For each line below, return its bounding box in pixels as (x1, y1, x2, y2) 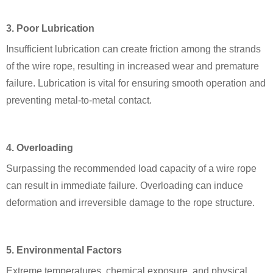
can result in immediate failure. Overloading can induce (6, 180, 243, 191)
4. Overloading (6, 142, 73, 153)
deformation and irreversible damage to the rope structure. (6, 197, 255, 208)
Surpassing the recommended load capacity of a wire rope (6, 163, 257, 174)
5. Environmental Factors (6, 244, 122, 255)
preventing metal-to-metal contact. (6, 94, 152, 105)
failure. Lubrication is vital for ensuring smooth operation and (6, 77, 266, 88)
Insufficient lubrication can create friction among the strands (6, 43, 261, 54)
